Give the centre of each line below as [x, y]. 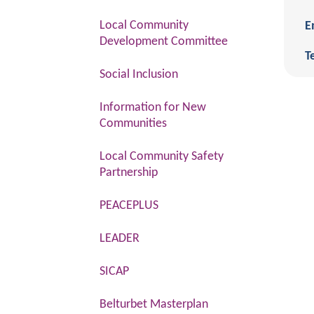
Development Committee [164, 42]
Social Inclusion [139, 75]
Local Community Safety [162, 157]
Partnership [129, 173]
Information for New [153, 108]
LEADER [120, 239]
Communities [133, 124]
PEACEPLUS [129, 206]
